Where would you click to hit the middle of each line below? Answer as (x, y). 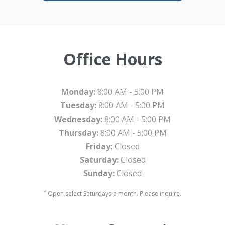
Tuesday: (78, 106)
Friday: (99, 146)
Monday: (78, 92)
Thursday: (78, 133)
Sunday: (99, 174)
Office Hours (113, 59)
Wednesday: (78, 119)
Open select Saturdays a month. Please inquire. (114, 194)
